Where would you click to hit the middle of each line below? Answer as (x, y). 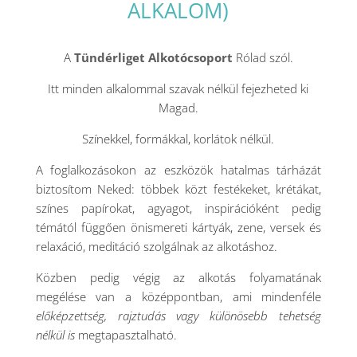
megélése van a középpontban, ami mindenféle (178, 296)
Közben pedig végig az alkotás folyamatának (178, 277)
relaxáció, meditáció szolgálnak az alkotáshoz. (156, 246)
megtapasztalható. (126, 335)
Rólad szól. (263, 57)
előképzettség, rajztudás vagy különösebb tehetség (178, 316)
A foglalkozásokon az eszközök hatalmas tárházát (178, 170)
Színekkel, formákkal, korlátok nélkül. (178, 139)
